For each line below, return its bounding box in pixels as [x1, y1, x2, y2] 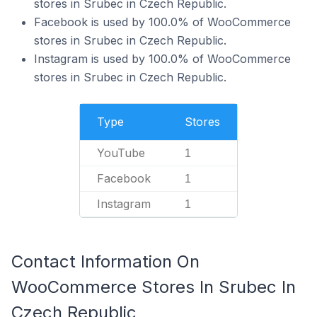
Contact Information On [11, 251, 200, 272]
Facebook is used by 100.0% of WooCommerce [34, 15, 291, 29]
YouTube [97, 146, 145, 160]
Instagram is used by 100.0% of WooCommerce [34, 52, 291, 66]
